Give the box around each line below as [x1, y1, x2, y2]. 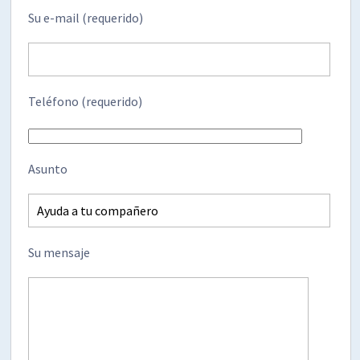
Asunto [28, 160, 68, 177]
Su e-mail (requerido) [28, 9, 144, 26]
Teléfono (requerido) [28, 92, 143, 109]
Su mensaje [28, 243, 91, 260]
